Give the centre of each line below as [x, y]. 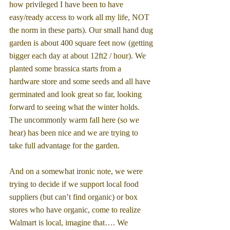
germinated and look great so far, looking [76, 94]
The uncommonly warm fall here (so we [75, 120]
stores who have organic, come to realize [76, 209]
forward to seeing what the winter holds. [75, 107]
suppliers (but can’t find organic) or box [74, 197]
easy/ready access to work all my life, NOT [80, 17]
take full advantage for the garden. [64, 145]
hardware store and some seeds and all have [81, 81]
